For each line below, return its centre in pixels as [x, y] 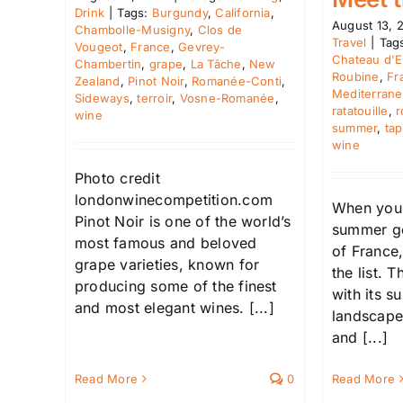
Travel [349, 42]
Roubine [356, 76]
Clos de [220, 29]
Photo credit [117, 178]
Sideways [102, 98]
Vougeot [99, 46]
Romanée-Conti [237, 81]
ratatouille [360, 110]
